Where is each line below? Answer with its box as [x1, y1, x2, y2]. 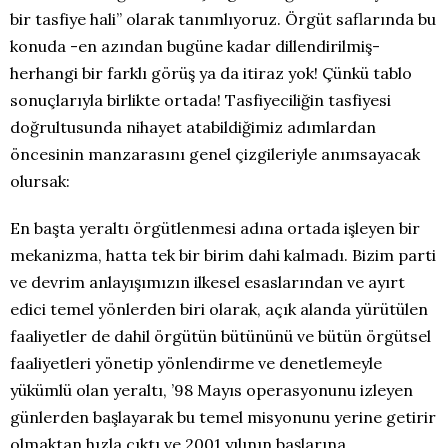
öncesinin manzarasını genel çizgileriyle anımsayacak [10, 144, 420, 164]
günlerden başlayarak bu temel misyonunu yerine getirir [10, 407, 436, 427]
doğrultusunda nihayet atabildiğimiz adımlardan [10, 117, 376, 137]
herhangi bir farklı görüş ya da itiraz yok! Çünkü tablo [10, 63, 412, 83]
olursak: [10, 171, 70, 191]
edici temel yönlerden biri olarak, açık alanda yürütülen [10, 299, 428, 319]
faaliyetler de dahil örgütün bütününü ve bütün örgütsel [10, 326, 431, 346]
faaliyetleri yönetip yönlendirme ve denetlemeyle [10, 353, 382, 373]
